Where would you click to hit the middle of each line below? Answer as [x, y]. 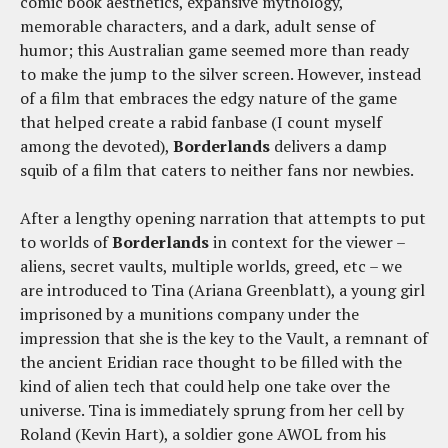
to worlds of [66, 241]
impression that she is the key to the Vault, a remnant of [224, 337]
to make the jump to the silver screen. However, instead [220, 73]
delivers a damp [328, 145]
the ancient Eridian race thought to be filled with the [211, 361]
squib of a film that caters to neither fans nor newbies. [217, 169]
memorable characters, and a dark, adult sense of [197, 25]
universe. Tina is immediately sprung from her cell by [212, 409]
